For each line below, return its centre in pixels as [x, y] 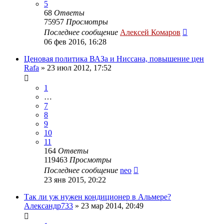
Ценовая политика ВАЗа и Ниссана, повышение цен [114, 58]
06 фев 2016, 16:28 [75, 41]
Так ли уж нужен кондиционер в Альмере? [97, 196]
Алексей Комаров [150, 32]
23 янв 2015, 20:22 [75, 179]
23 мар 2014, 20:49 [112, 205]
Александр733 [48, 205]
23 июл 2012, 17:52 [79, 67]
